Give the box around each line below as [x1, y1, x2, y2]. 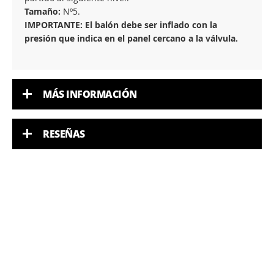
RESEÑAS [43, 127, 85, 141]
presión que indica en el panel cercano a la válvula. [24, 32, 238, 44]
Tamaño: [24, 6, 61, 17]
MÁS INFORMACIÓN [43, 87, 137, 101]
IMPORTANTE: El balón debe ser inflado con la [24, 19, 217, 31]
